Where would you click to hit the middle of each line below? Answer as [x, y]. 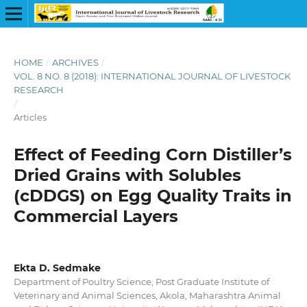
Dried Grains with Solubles [127, 175]
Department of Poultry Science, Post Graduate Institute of [141, 281]
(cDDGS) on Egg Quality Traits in [152, 195]
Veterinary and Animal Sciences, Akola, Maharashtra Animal [147, 295]
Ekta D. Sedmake [57, 268]
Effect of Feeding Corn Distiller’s [152, 154]
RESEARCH [38, 89]
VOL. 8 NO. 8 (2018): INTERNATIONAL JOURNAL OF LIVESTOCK [152, 76]
